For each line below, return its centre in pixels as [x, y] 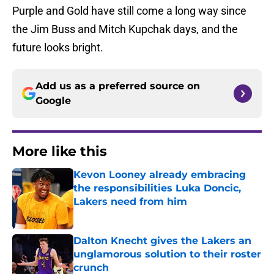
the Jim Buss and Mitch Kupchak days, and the [125, 29]
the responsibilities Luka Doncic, [157, 188]
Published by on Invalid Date [126, 214]
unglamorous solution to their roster [167, 254]
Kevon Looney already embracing [160, 175]
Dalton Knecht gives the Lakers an [162, 241]
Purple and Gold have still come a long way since [129, 11]
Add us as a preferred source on [118, 86]
